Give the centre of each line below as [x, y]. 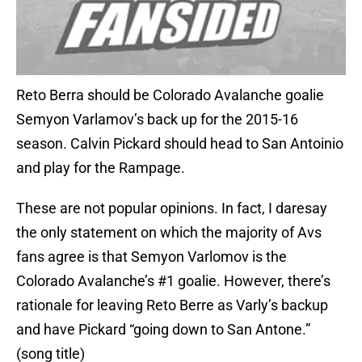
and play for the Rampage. [101, 168]
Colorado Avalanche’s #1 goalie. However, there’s [173, 281]
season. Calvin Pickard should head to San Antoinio [180, 144]
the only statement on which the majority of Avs [169, 233]
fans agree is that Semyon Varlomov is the [152, 257]
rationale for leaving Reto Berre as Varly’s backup [172, 305]
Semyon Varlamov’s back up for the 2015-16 [157, 120]
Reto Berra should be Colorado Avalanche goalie [170, 95]
